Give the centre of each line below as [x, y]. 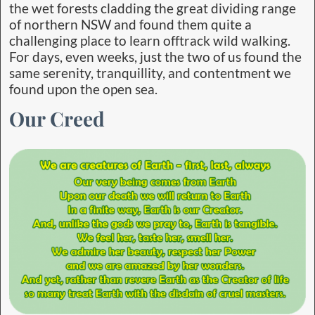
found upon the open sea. [83, 89]
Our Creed [57, 119]
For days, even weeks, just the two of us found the [155, 57]
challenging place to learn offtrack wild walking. [150, 40]
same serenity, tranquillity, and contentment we [150, 73]
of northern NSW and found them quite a [130, 24]
